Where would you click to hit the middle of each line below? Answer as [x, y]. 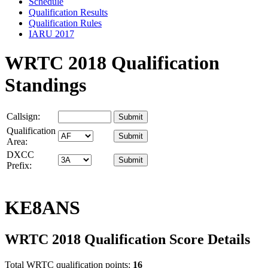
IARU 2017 [51, 33]
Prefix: [19, 166]
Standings [45, 85]
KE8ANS [42, 207]
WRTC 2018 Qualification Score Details [127, 240]
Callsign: [23, 117]
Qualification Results [68, 12]
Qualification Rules [65, 23]
